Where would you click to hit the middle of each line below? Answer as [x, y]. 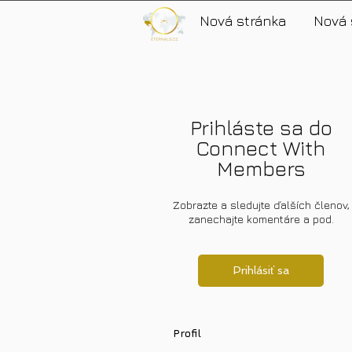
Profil [187, 333]
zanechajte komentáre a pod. [261, 219]
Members [261, 169]
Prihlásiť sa [261, 270]
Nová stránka [242, 21]
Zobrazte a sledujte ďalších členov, [261, 205]
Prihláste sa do [261, 128]
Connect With [261, 148]
